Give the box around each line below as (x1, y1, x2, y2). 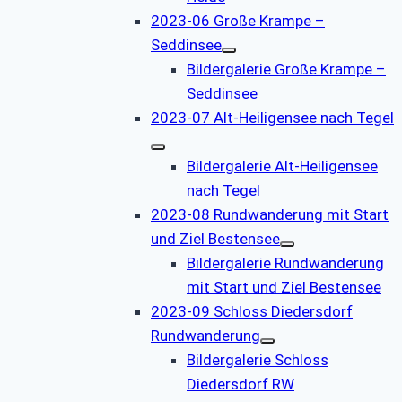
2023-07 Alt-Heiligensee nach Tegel (151, 108, 394, 127)
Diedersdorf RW (187, 374, 294, 393)
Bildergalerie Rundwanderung (187, 253, 384, 272)
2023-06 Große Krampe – (151, 11, 325, 30)
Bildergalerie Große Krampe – (187, 59, 386, 78)
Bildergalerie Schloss (187, 350, 328, 369)
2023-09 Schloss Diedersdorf (151, 301, 353, 320)
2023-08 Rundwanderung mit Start (151, 205, 389, 223)
